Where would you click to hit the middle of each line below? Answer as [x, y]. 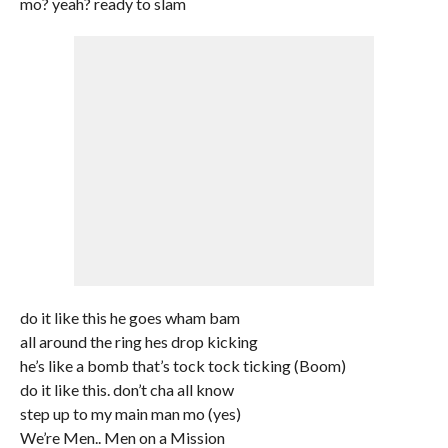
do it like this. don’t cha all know [126, 389]
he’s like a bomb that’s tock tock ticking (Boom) [182, 365]
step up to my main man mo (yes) [130, 413]
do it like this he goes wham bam [129, 317]
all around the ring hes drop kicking [138, 341]
